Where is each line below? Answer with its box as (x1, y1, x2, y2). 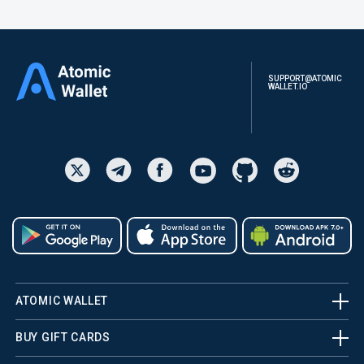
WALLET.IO (267, 81, 307, 91)
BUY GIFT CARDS (15, 331, 110, 344)
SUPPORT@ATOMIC (267, 73, 342, 83)
